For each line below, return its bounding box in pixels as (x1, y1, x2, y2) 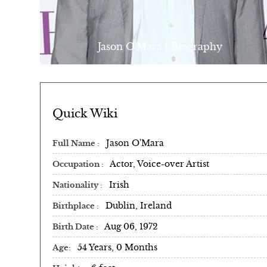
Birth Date (52, 222, 96, 232)
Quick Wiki (52, 106, 117, 120)
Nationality (52, 180, 100, 190)
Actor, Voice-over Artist (110, 158, 209, 169)
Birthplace (52, 201, 97, 211)
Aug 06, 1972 (104, 221, 158, 232)
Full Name (52, 138, 97, 148)
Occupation (52, 159, 101, 169)
